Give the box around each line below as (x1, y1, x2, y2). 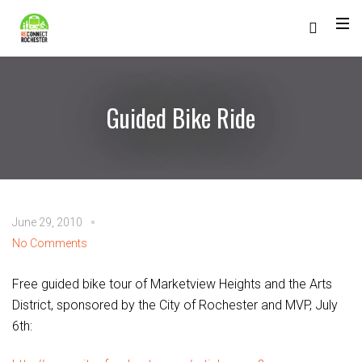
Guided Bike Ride (107, 99, 255, 136)
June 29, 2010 (12, 216, 82, 229)
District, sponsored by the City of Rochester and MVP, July (12, 297, 338, 313)
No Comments (12, 237, 87, 250)
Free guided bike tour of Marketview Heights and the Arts (12, 276, 332, 292)
